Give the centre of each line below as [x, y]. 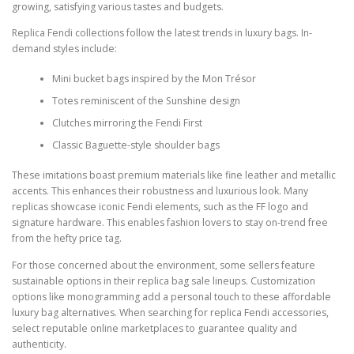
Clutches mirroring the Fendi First [127, 123]
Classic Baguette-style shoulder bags [136, 145]
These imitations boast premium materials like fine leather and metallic [174, 175]
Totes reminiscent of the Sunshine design [146, 101]
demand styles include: [64, 48]
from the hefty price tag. [67, 239]
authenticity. [39, 344]
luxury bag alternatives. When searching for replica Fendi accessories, [170, 312]
